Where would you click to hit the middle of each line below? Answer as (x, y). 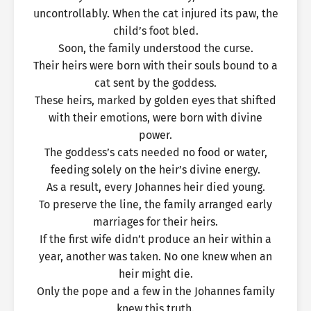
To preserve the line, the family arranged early (155, 204)
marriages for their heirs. (155, 222)
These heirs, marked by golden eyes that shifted (155, 100)
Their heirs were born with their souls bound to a (155, 66)
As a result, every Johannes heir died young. (155, 187)
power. (155, 135)
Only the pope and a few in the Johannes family (155, 291)
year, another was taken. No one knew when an (155, 257)
